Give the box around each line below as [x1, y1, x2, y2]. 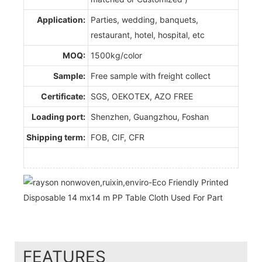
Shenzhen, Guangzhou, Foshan [91, 111, 209, 122]
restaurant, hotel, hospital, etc [91, 29, 205, 40]
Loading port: [32, 111, 85, 122]
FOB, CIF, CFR [91, 132, 144, 142]
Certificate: [41, 91, 85, 101]
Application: [37, 14, 85, 25]
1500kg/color [91, 50, 142, 60]
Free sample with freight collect [91, 70, 211, 81]
